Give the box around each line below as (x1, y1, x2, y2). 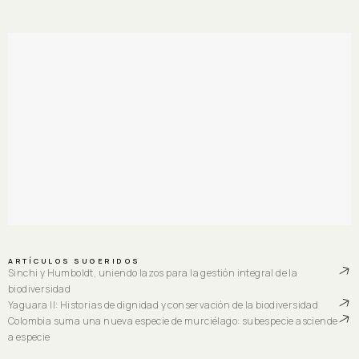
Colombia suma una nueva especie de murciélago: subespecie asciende (8, 314, 338, 328)
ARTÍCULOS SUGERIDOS (8, 256, 140, 266)
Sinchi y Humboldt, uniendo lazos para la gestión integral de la (8, 266, 298, 280)
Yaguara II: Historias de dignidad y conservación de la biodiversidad (8, 298, 319, 312)
